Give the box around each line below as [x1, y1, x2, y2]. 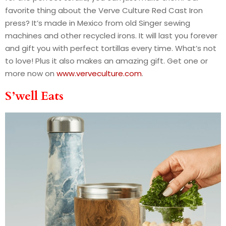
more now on [5, 68, 56, 79]
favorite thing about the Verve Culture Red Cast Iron [5, 5, 203, 16]
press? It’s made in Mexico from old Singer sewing [5, 17, 190, 28]
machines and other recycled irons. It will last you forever [5, 30, 217, 41]
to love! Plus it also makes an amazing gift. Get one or [5, 55, 208, 66]
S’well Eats [5, 87, 64, 104]
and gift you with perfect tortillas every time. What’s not [5, 42, 216, 53]
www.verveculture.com [56, 68, 142, 79]
